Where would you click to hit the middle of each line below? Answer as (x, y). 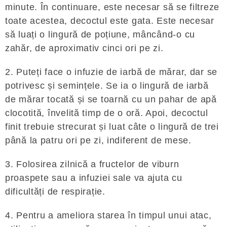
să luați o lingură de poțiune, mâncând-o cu (100, 34)
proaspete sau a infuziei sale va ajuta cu (94, 178)
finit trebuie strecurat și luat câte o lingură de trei (112, 127)
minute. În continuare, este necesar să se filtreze (112, 7)
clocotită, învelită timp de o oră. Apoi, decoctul (107, 113)
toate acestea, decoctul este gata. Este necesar (110, 21)
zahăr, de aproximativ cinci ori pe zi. (84, 48)
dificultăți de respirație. (55, 192)
